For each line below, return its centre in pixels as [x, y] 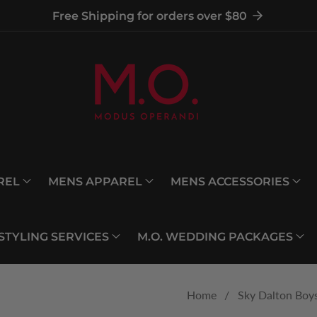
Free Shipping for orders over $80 [149, 16]
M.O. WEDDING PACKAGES [215, 236]
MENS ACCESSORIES [230, 181]
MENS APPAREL [95, 181]
